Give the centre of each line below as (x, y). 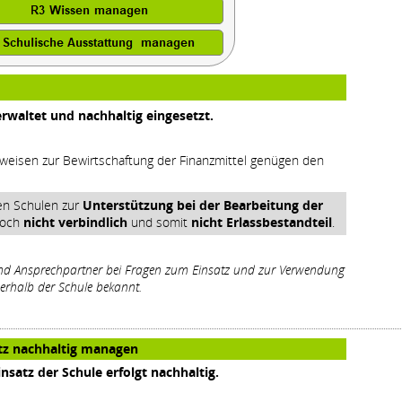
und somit (159, 222)
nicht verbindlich (75, 222)
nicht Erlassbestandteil (262, 222)
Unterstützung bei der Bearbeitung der (203, 205)
